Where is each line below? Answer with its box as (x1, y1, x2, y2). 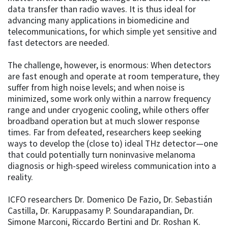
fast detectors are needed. (8, 37, 109, 48)
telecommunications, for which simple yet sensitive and (8, 25, 217, 37)
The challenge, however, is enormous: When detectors (8, 59, 211, 71)
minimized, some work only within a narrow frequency (8, 93, 211, 104)
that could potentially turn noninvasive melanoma (8, 149, 195, 160)
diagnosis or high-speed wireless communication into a (8, 160, 216, 172)
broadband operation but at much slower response (8, 115, 199, 127)
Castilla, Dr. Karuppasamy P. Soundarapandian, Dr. (8, 205, 194, 216)
